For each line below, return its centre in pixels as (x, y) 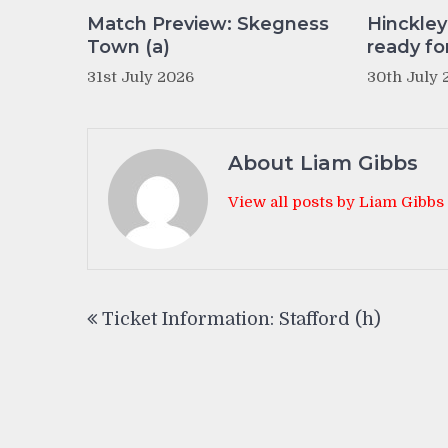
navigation (155, 335)
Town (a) (128, 47)
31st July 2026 (140, 77)
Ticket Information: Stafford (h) (241, 319)
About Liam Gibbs (323, 163)
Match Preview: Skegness (208, 24)
